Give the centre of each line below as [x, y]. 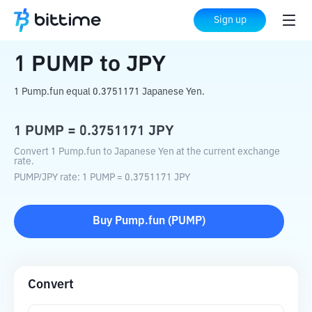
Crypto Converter [98, 21]
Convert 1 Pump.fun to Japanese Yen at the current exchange [147, 152]
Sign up [230, 20]
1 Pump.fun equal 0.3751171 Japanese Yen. [109, 92]
